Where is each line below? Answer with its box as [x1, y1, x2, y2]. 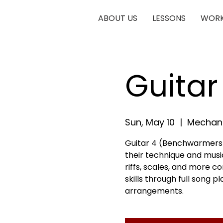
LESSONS [152, 12, 186, 24]
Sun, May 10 [124, 116, 175, 128]
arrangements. [124, 185, 184, 197]
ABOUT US [98, 12, 137, 24]
